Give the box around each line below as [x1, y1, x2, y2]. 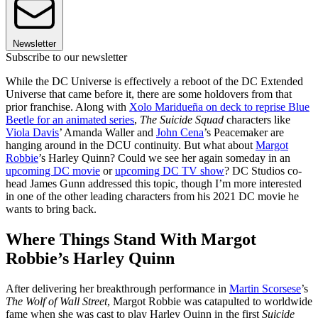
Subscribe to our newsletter [6, 51, 127, 64]
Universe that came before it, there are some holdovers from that [6, 88, 292, 101]
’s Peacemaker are [204, 126, 284, 139]
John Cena [156, 126, 204, 139]
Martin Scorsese [229, 282, 301, 295]
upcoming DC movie [6, 165, 100, 177]
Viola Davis [6, 126, 59, 139]
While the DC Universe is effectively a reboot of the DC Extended [6, 75, 303, 88]
